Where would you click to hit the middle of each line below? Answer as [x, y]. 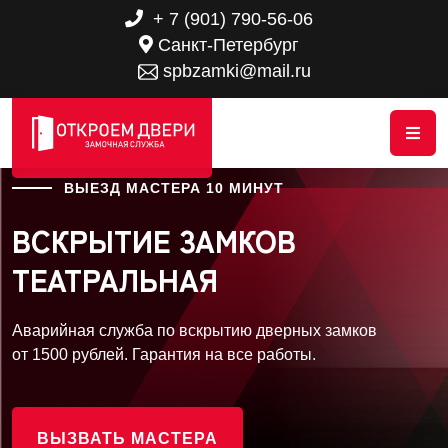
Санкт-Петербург [228, 45]
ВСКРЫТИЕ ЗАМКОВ [154, 240]
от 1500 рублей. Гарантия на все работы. [164, 354]
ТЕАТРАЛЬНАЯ [115, 279]
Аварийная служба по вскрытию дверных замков [194, 330]
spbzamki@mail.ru [234, 71]
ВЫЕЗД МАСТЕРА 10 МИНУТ [174, 188]
